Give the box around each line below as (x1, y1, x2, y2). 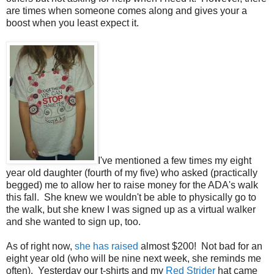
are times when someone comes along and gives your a (6, 5, 247, 16)
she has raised (75, 240, 138, 251)
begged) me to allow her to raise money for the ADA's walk (6, 179, 258, 190)
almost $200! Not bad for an (138, 240, 262, 251)
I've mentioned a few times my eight (98, 155, 251, 166)
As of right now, (6, 240, 75, 251)
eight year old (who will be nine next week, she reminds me (6, 253, 261, 264)
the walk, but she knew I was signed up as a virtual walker (6, 204, 256, 215)
